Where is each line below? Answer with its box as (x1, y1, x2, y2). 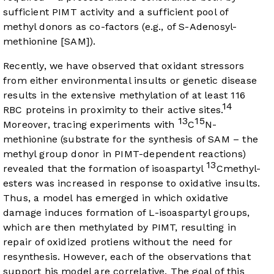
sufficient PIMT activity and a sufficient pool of (3, 6, 229, 18)
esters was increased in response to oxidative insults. (3, 177, 261, 190)
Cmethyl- (216, 163, 261, 175)
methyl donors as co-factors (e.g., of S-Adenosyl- (3, 21, 237, 33)
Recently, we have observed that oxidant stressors (3, 60, 245, 72)
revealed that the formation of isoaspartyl (3, 163, 207, 175)
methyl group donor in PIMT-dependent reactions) (3, 148, 246, 160)
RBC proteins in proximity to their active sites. (3, 104, 223, 116)
